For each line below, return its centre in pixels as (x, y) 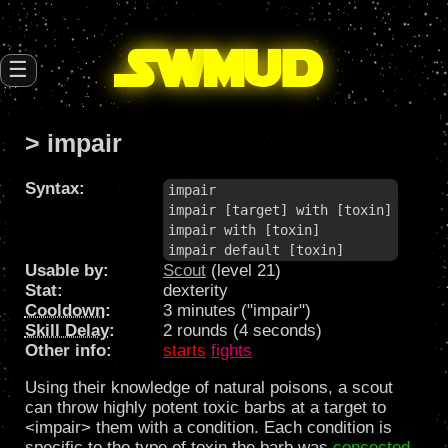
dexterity (196, 291)
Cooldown (64, 311)
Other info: (68, 351)
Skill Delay (66, 331)
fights (232, 351)
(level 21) (244, 271)
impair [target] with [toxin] (280, 209)
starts (185, 351)
